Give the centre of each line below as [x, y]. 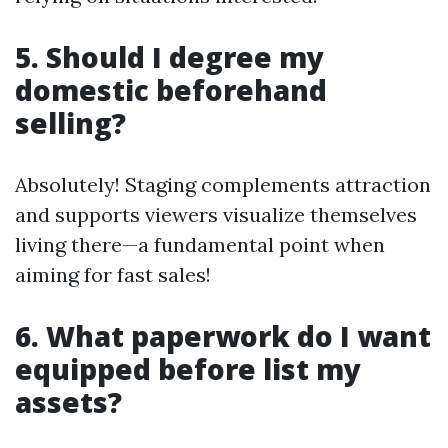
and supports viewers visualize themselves [216, 215]
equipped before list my [188, 369]
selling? [70, 123]
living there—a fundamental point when [200, 245]
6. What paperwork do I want [223, 336]
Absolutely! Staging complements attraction [223, 185]
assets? [68, 402]
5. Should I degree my [169, 57]
